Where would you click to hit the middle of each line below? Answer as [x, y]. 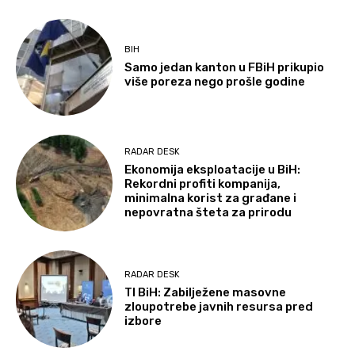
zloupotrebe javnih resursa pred [219, 307]
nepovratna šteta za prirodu [208, 212]
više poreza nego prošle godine [215, 82]
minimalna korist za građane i [211, 198]
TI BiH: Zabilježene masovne [206, 293]
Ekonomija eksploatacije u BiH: [213, 169]
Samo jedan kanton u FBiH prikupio [225, 68]
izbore [143, 321]
